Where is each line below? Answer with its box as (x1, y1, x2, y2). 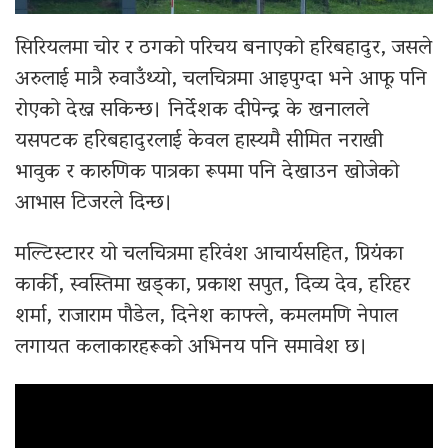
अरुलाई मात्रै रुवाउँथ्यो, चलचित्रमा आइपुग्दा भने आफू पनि (15, 60, 427, 101)
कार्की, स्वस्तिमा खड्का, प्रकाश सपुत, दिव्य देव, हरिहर (15, 266, 410, 307)
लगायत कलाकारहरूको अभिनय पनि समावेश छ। (15, 328, 368, 369)
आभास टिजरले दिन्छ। (15, 184, 173, 225)
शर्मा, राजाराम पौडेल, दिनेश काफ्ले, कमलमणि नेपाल (15, 297, 398, 338)
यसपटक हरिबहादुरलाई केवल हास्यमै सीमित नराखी (15, 122, 383, 163)
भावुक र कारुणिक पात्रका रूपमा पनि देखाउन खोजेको (15, 153, 399, 194)
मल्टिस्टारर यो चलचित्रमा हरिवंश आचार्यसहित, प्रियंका (15, 235, 403, 276)
